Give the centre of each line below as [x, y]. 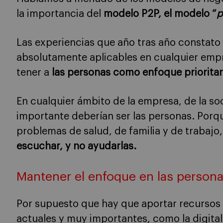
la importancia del [60, 14]
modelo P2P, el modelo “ [160, 14]
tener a [34, 73]
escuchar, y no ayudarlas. [76, 146]
